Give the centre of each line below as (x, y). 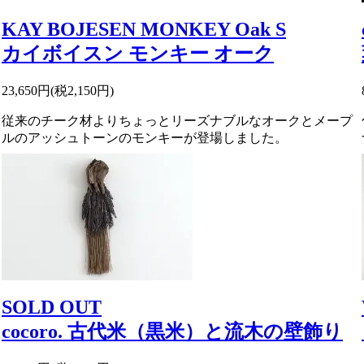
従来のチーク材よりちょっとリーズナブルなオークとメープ (177, 120)
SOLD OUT (52, 307)
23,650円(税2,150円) (58, 90)
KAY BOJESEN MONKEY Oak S (144, 29)
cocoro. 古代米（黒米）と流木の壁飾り (172, 331)
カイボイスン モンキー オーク (138, 53)
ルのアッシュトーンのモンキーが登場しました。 (145, 137)
